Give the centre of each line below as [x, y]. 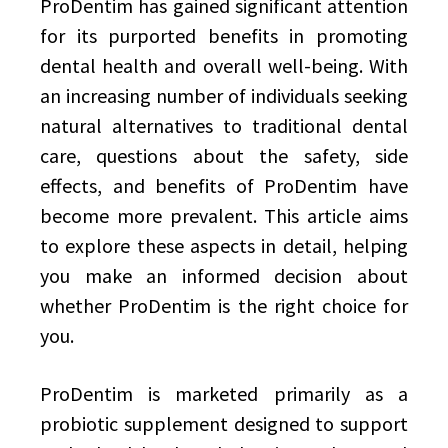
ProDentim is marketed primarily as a [224, 393]
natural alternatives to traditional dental [224, 125]
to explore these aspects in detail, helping [224, 245]
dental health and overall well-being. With [224, 65]
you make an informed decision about [224, 275]
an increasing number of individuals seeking [224, 95]
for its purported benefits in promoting [224, 35]
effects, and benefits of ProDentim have [224, 185]
